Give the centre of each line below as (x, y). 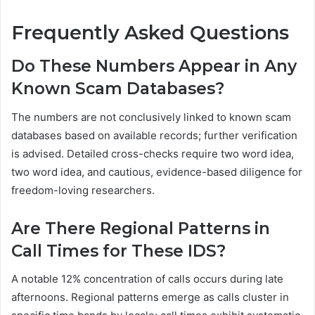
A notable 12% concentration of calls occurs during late (147, 279)
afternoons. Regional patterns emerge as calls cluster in (150, 297)
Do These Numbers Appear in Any (154, 66)
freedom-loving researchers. (83, 190)
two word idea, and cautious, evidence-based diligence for (157, 172)
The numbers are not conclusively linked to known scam (151, 117)
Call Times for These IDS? (118, 251)
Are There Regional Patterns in (141, 228)
